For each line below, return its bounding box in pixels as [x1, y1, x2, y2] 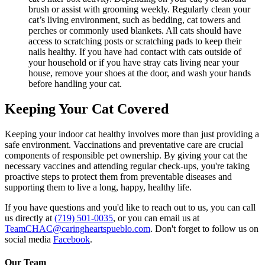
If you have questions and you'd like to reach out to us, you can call [5, 202, 256, 212]
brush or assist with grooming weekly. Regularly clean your [28, 4, 250, 14]
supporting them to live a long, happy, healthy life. [5, 182, 192, 192]
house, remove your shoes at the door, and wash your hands [28, 67, 251, 78]
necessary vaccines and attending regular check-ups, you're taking [5, 160, 250, 171]
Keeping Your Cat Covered [5, 101, 169, 117]
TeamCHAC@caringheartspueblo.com [5, 223, 150, 234]
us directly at [5, 212, 54, 223]
